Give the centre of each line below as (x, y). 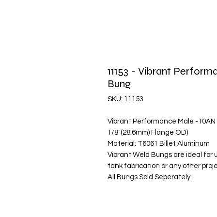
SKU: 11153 (125, 99)
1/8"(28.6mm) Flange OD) (148, 132)
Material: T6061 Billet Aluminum (159, 144)
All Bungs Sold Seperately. (150, 177)
